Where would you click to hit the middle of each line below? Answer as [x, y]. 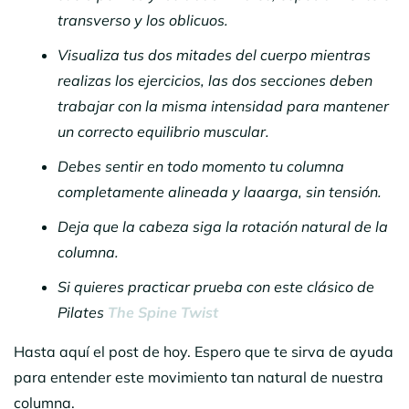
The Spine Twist [163, 312]
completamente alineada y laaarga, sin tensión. [220, 191]
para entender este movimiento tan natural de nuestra [199, 377]
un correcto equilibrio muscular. [163, 131]
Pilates [83, 312]
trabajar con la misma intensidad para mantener [223, 105]
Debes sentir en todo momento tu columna [201, 166]
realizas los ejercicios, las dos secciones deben [215, 80]
